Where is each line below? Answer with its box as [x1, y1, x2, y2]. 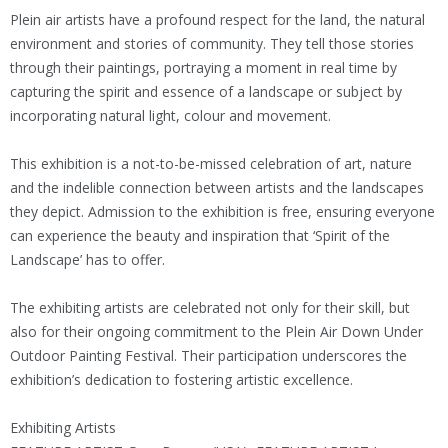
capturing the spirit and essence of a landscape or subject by [10, 82, 402, 102]
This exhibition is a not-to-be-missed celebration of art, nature [10, 154, 412, 174]
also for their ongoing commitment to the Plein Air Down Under [10, 322, 423, 342]
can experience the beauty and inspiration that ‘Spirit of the [10, 226, 390, 246]
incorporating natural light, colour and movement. [10, 106, 331, 126]
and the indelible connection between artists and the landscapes [10, 178, 424, 198]
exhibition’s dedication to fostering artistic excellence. [10, 370, 353, 390]
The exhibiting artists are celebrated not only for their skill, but [10, 298, 410, 318]
